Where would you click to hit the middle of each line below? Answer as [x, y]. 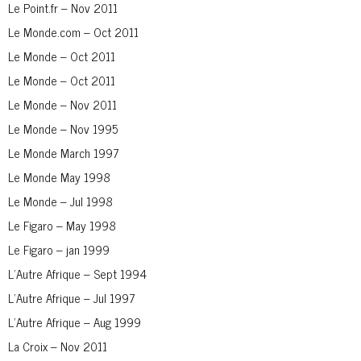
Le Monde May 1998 [59, 176]
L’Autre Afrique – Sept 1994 [77, 273]
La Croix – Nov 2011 [58, 346]
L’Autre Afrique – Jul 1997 [72, 297]
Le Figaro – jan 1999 [59, 249]
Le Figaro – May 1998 [62, 225]
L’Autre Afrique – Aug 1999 [75, 322]
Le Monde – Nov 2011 [62, 104]
